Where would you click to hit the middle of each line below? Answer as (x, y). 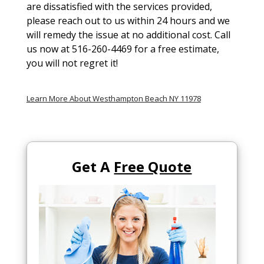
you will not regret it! (72, 63)
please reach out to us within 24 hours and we (128, 21)
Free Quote (153, 166)
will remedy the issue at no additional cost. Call (128, 35)
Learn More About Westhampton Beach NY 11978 (113, 98)
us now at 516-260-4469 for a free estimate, (123, 49)
